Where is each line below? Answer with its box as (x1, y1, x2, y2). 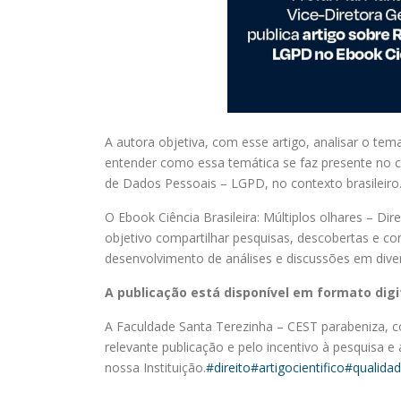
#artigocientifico (251, 359, 345, 376)
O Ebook (105, 209, 155, 226)
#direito (206, 359, 251, 376)
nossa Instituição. (105, 359, 206, 376)
